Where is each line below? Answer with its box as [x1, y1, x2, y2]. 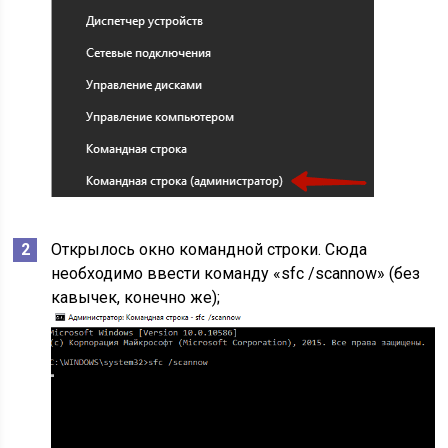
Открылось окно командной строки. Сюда [51, 240, 368, 260]
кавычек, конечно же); [51, 288, 221, 308]
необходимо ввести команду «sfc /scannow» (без [51, 264, 421, 284]
